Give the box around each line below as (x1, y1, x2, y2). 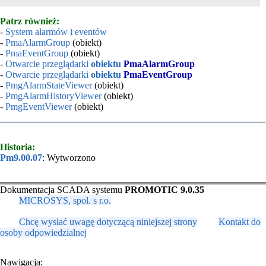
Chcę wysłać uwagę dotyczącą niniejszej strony (19, 217, 197, 227)
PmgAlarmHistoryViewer (5, 90, 102, 101)
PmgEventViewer (5, 101, 72, 112)
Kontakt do (218, 217, 261, 227)
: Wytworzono (42, 153, 96, 163)
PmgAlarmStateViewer (5, 80, 92, 90)
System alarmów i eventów (5, 26, 107, 37)
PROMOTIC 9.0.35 (125, 185, 204, 195)
